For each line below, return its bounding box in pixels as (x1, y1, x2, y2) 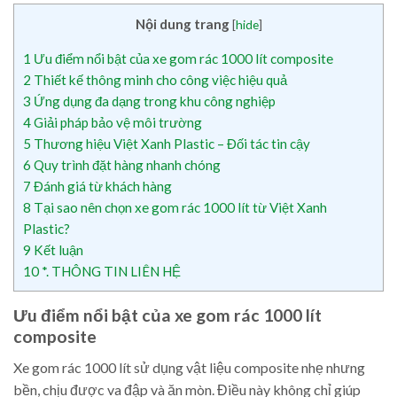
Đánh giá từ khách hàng (31, 178, 172, 195)
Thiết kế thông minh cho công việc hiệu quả (31, 72, 287, 89)
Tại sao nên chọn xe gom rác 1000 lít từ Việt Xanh (31, 199, 327, 216)
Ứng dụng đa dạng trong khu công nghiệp (31, 93, 276, 110)
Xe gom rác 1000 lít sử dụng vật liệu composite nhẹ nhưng (13, 358, 365, 376)
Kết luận (31, 242, 83, 259)
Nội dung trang (135, 16, 230, 33)
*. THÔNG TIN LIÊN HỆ (39, 263, 181, 280)
